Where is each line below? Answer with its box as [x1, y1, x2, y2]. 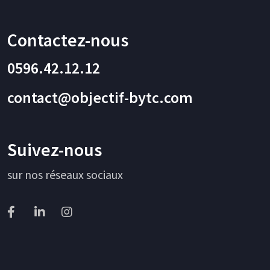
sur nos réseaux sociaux [7, 167, 123, 183]
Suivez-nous [7, 138, 102, 162]
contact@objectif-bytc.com [7, 87, 193, 108]
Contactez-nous [7, 28, 128, 52]
